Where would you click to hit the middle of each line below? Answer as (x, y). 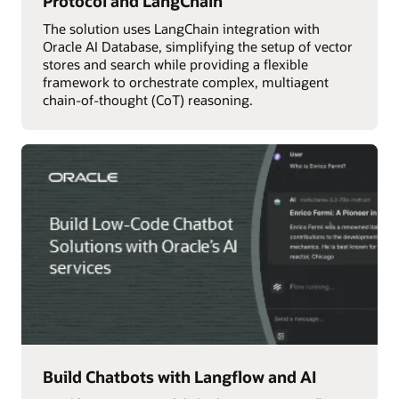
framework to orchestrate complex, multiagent (185, 82)
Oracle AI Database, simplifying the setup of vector (197, 47)
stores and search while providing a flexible (175, 65)
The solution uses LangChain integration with (181, 29)
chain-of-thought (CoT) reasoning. (147, 100)
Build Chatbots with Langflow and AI (179, 376)
